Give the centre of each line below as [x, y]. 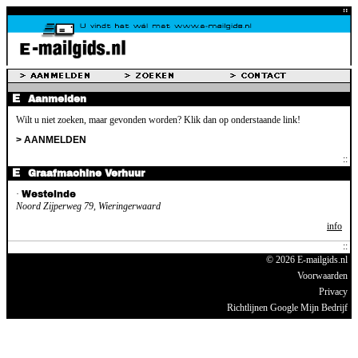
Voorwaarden [322, 275]
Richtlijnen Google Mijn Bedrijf [287, 307]
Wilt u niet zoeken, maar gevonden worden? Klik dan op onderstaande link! [158, 119]
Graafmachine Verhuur [86, 173]
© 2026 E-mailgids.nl [307, 259]
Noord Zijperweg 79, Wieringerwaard [88, 206]
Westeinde [49, 194]
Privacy [333, 291]
